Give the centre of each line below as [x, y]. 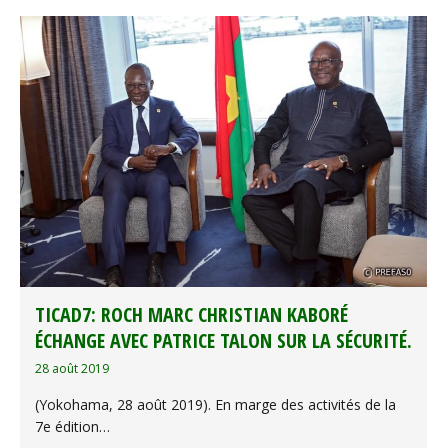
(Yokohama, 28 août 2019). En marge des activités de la [215, 405]
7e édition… [72, 427]
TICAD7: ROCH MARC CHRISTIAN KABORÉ [191, 315]
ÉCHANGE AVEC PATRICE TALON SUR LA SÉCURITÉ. [223, 341]
